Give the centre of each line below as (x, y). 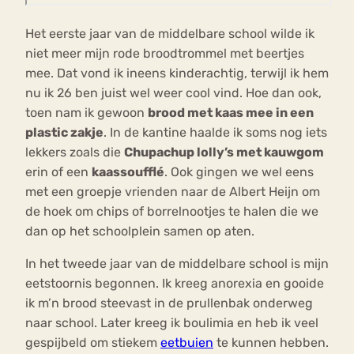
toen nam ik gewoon (87, 113)
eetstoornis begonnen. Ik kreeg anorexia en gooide (175, 284)
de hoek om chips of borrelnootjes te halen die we (172, 212)
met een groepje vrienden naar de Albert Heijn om (173, 192)
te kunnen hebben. (271, 343)
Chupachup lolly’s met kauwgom (224, 153)
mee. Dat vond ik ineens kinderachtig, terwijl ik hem (177, 73)
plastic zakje (64, 133)
